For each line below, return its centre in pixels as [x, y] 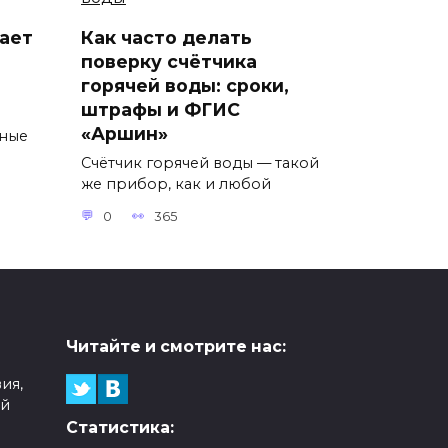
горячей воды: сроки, [185, 85]
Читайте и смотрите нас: [175, 347]
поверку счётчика [169, 61]
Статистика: [119, 428]
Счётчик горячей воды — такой [200, 162]
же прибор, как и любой [176, 183]
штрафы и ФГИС [160, 109]
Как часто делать [166, 37]
